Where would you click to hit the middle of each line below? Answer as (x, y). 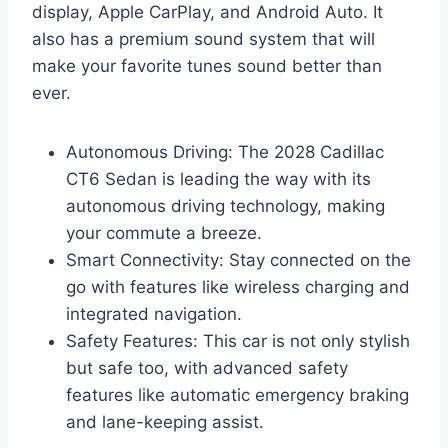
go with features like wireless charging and (238, 286)
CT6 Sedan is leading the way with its (218, 178)
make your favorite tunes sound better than (207, 65)
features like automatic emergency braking (237, 394)
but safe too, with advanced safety (207, 367)
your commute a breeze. (164, 232)
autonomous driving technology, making (225, 205)
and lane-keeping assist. (165, 421)
